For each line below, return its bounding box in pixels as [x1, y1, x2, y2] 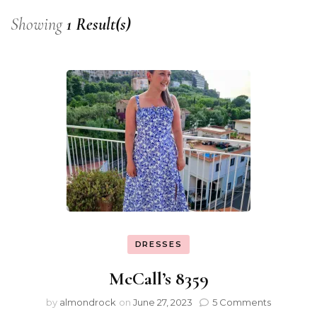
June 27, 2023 [133, 296, 192, 308]
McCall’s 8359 [108, 267, 209, 289]
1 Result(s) [67, 13, 131, 35]
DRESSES [134, 238, 183, 249]
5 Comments [212, 296, 271, 308]
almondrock [59, 296, 116, 308]
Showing [11, 13, 67, 35]
